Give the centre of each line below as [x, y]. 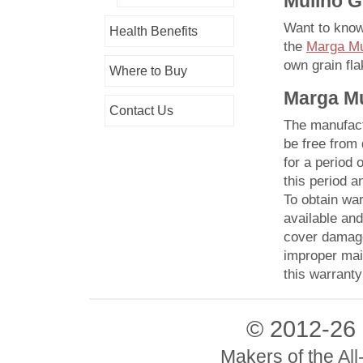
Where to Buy [148, 71]
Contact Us [141, 111]
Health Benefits [154, 31]
